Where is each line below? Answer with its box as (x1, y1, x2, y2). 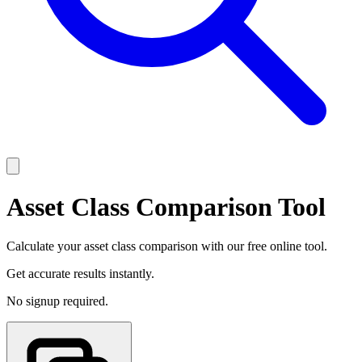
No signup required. (6, 294, 108, 309)
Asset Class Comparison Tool (6, 192, 326, 221)
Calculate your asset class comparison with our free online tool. (6, 239, 327, 254)
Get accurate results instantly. (6, 267, 154, 281)
